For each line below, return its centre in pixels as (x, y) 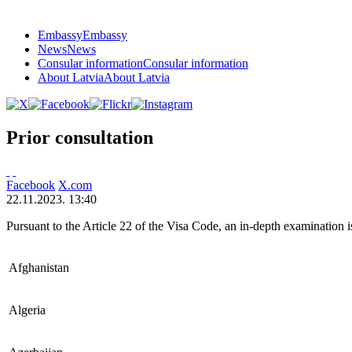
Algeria (27, 310)
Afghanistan (39, 267)
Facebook (31, 185)
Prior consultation (80, 137)
